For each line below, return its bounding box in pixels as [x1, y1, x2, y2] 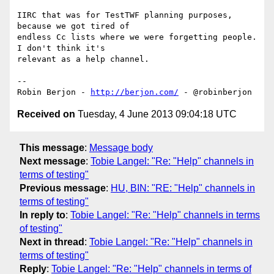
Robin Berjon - [17, 87, 91, 97]
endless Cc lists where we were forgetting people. [17, 32, 257, 42]
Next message [20, 155, 86, 166]
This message [20, 142, 84, 153]
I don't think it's [17, 43, 110, 53]
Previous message [20, 182, 106, 193]
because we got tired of [17, 21, 135, 31]
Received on [17, 109, 75, 120]
